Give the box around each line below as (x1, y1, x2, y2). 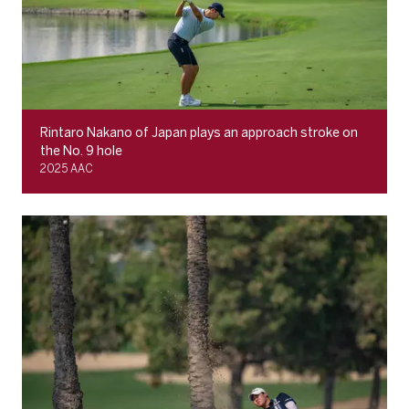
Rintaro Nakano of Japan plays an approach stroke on (40, 124, 358, 141)
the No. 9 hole (40, 142, 122, 159)
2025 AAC (40, 162, 93, 175)
